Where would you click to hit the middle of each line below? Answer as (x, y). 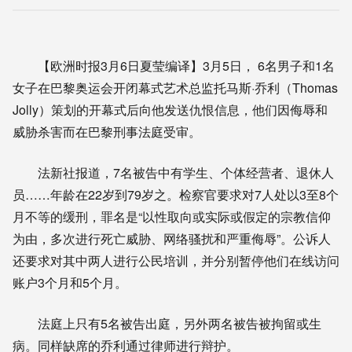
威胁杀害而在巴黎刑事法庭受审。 (107, 131)
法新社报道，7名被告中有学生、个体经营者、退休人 (186, 172)
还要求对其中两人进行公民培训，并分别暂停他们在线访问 (176, 260)
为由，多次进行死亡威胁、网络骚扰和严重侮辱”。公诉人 (172, 238)
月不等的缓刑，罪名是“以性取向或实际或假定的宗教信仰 (172, 216)
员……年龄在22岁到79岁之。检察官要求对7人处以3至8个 (176, 194)
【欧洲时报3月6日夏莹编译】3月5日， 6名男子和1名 (186, 65)
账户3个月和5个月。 (70, 282)
